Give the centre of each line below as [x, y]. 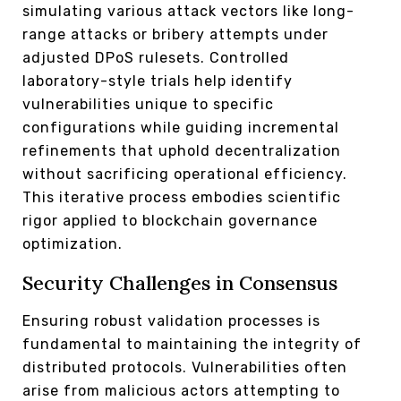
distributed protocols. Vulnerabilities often [185, 368]
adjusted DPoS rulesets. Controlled [156, 58]
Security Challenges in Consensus [180, 283]
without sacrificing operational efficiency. [185, 175]
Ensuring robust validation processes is [171, 321]
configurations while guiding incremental [181, 128]
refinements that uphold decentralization [182, 151]
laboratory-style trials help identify [158, 81]
